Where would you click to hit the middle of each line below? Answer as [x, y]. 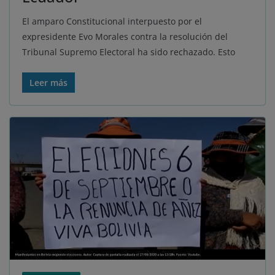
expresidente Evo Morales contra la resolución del [125, 37]
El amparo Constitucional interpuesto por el [112, 21]
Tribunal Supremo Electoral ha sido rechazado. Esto [129, 52]
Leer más [48, 83]
